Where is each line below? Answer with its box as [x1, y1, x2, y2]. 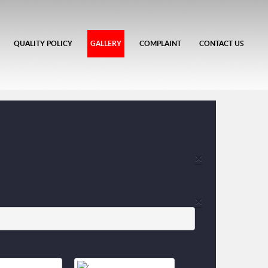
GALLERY [90, 38, 121, 48]
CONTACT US [199, 38, 244, 48]
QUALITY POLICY [14, 38, 72, 48]
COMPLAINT [139, 38, 181, 48]
